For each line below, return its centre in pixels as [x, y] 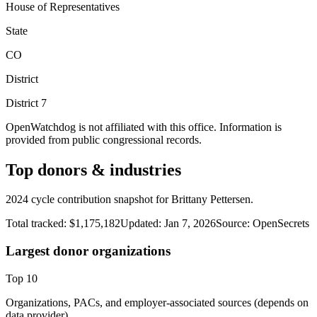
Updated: [141, 224]
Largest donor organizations [88, 251]
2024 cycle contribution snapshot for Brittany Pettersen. [129, 200]
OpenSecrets [281, 224]
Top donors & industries [93, 169]
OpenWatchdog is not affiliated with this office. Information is [144, 127]
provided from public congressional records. [104, 139]
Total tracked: [38, 224]
